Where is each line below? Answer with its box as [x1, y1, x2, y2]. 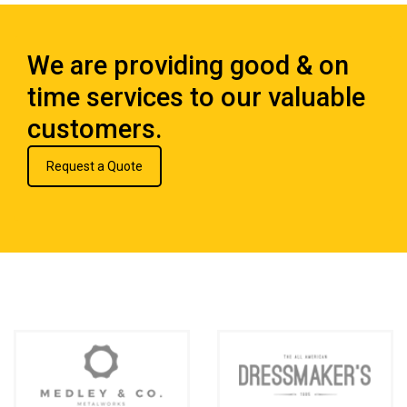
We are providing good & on [27, 50, 349, 82]
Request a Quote [46, 159, 143, 174]
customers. [27, 114, 163, 145]
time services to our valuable [27, 82, 365, 114]
